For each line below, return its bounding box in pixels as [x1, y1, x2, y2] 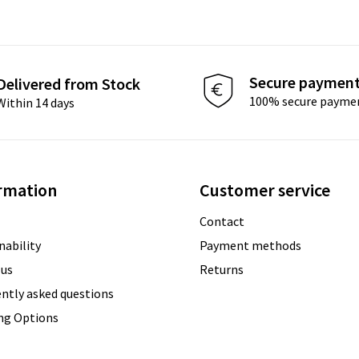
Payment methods [199, 236, 301, 253]
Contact [199, 212, 244, 229]
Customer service [199, 178, 330, 201]
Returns [199, 260, 244, 277]
